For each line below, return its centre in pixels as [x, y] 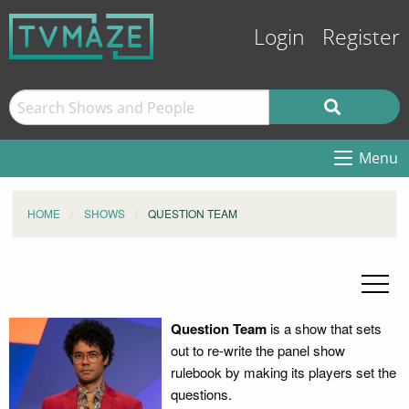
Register [361, 38]
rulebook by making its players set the [283, 372]
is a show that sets [324, 328]
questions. [201, 394]
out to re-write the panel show [257, 350]
